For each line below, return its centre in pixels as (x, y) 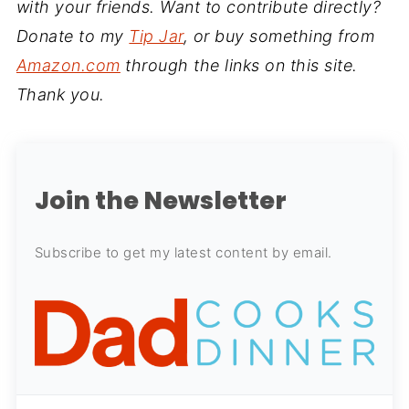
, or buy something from (279, 36)
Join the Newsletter (160, 200)
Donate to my (73, 36)
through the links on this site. (239, 65)
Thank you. (60, 94)
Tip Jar (156, 36)
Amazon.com (68, 65)
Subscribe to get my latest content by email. (183, 252)
